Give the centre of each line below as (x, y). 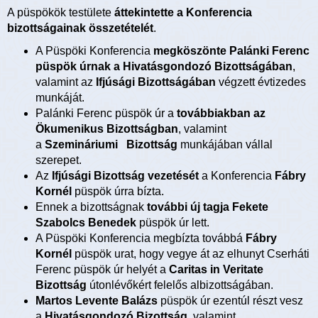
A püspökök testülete (61, 13)
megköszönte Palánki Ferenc (231, 51)
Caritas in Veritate (216, 270)
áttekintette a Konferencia (183, 13)
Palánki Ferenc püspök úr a (106, 114)
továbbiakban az (221, 114)
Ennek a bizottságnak (91, 207)
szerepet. (59, 160)
